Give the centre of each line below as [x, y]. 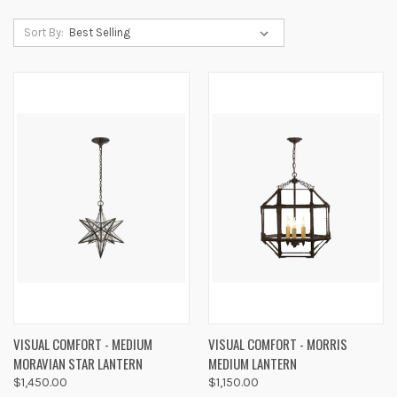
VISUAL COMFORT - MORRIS [277, 343]
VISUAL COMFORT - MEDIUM [83, 343]
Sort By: [43, 32]
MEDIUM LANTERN [252, 363]
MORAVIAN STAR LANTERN [78, 363]
